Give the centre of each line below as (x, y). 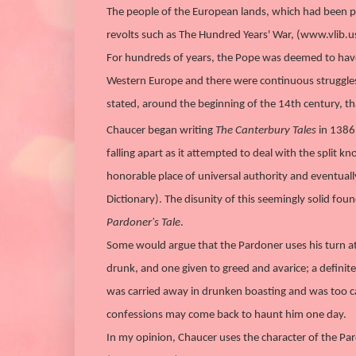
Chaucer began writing (161, 130)
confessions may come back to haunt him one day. (226, 315)
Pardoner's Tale (143, 222)
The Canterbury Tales (266, 130)
